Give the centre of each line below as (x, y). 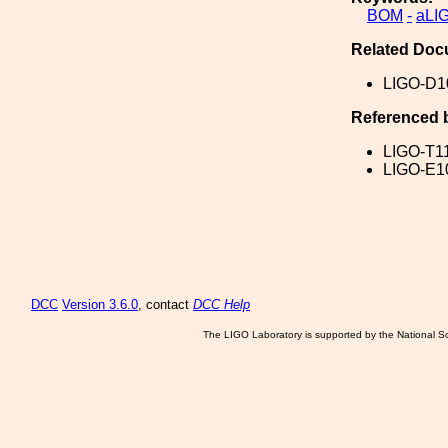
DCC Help (221, 304)
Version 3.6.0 (100, 304)
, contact (165, 304)
